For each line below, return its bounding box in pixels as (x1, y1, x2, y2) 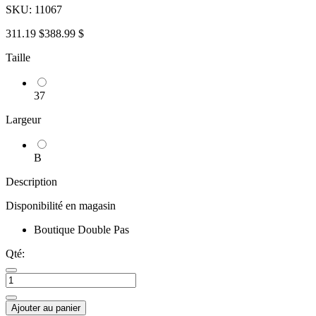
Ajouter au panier (11, 302, 80, 313)
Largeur (6, 113, 41, 126)
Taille (6, 51, 30, 63)
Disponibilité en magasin (6, 199, 116, 212)
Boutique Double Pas (34, 223, 129, 236)
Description (6, 175, 57, 188)
